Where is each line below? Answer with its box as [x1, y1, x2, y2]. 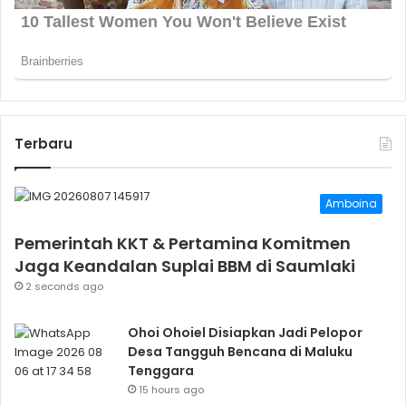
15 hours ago [139, 382, 204, 398]
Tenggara [128, 362, 194, 381]
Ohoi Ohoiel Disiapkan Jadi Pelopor [128, 324, 362, 343]
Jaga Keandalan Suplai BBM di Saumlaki [14, 255, 355, 278]
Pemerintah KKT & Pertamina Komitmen [14, 232, 351, 256]
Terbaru [14, 134, 72, 154]
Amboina [325, 196, 377, 212]
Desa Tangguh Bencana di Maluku [128, 343, 353, 362]
